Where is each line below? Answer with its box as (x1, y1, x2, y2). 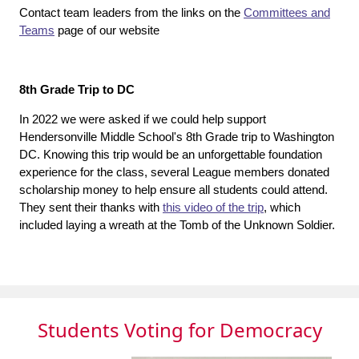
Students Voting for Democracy (37, 316, 322, 343)
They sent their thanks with (19, 200, 163, 214)
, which (264, 200, 301, 214)
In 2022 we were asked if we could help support (19, 111, 266, 126)
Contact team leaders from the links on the (19, 5, 244, 19)
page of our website (54, 22, 159, 37)
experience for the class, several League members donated (19, 164, 329, 179)
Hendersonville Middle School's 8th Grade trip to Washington (19, 129, 334, 143)
